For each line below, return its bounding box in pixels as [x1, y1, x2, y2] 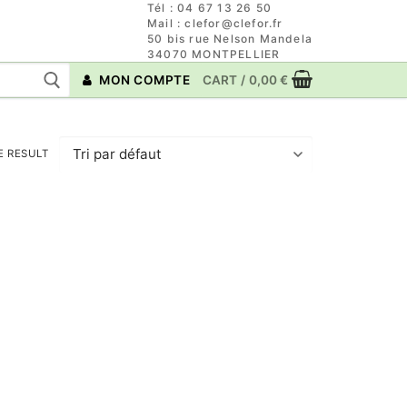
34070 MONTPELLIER [147, 47, 281, 61]
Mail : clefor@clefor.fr [147, 16, 283, 30]
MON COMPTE [95, 72, 191, 87]
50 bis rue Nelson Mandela [147, 32, 313, 45]
